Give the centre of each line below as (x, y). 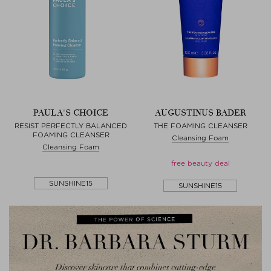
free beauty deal (200, 163)
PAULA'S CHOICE (71, 113)
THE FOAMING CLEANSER (200, 126)
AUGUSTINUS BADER (200, 113)
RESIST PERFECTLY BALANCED (71, 126)
